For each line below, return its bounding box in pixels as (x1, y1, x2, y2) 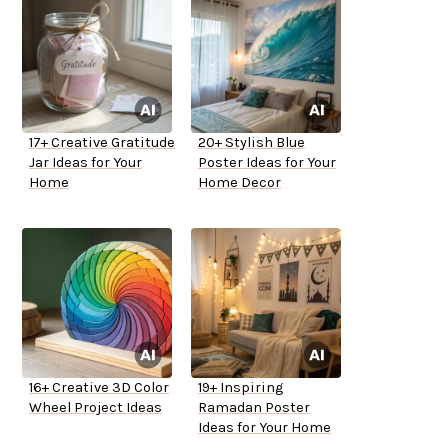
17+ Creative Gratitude (29, 134, 175, 152)
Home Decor (198, 174, 281, 192)
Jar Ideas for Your (29, 154, 142, 172)
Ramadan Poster (198, 399, 310, 417)
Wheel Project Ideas (29, 399, 162, 417)
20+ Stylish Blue (198, 134, 305, 152)
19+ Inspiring (198, 379, 283, 397)
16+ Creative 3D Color (29, 379, 169, 397)
